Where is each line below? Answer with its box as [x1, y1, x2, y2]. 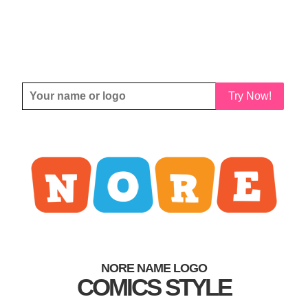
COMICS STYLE [77, 274, 231, 300]
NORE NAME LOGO [101, 261, 207, 275]
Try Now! [228, 90, 272, 102]
